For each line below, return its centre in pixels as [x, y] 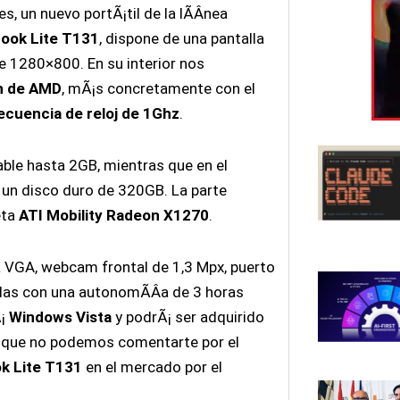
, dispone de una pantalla [181, 39]
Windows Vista [60, 317]
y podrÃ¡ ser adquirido [187, 317]
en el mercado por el [152, 367]
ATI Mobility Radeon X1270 [113, 215]
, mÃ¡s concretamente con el [158, 89]
